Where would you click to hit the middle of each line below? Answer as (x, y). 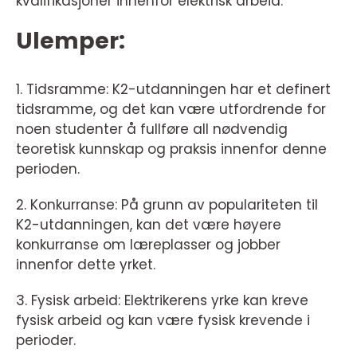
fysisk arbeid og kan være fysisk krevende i (163, 320)
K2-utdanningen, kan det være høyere (149, 225)
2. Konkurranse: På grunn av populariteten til (167, 205)
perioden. (48, 169)
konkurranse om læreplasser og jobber (148, 245)
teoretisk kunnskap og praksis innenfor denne (171, 149)
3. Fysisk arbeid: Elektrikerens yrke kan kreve (162, 300)
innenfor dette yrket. (86, 265)
